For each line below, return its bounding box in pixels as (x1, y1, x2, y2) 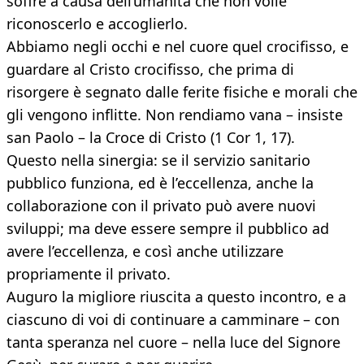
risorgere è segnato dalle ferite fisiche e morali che (6, 82, 357, 102)
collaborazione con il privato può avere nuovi (6, 196, 316, 216)
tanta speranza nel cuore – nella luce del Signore (6, 332, 340, 353)
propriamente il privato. (6, 264, 171, 284)
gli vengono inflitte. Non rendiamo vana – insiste (6, 105, 343, 125)
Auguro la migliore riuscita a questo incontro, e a (6, 287, 346, 307)
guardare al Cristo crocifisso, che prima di (6, 59, 294, 80)
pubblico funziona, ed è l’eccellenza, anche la (6, 173, 314, 193)
